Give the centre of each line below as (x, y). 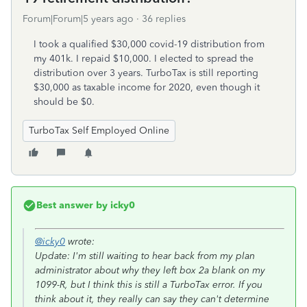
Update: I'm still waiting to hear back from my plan (145, 256)
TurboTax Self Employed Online (99, 131)
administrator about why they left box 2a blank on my (150, 270)
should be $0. (64, 102)
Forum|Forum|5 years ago (78, 19)
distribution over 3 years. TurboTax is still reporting (146, 73)
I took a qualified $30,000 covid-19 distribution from (149, 44)
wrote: (80, 242)
